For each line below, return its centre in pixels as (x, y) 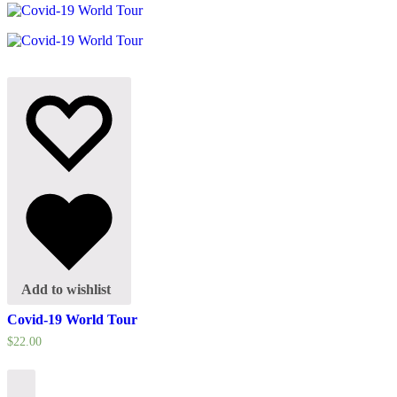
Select (39, 385)
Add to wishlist (66, 289)
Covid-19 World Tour (72, 320)
